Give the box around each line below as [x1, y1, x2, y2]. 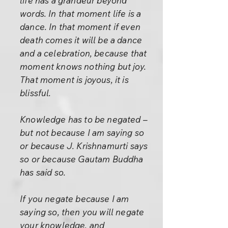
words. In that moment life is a [20, 8, 141, 19]
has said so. [20, 167, 66, 178]
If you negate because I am [20, 193, 129, 204]
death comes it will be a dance [20, 35, 142, 45]
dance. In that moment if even [20, 21, 140, 32]
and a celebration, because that [20, 48, 147, 59]
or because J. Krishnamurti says [20, 140, 148, 151]
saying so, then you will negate [20, 207, 145, 217]
